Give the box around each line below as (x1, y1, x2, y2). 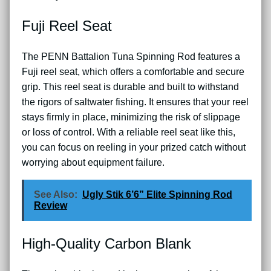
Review (34, 200, 67, 211)
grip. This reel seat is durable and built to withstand (22, 81, 239, 92)
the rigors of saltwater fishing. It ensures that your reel (22, 96, 249, 107)
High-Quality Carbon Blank (22, 235, 191, 252)
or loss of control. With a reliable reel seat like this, (22, 126, 235, 137)
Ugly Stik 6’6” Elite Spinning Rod (82, 189, 232, 200)
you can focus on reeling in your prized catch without (22, 142, 246, 152)
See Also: (34, 189, 77, 200)
